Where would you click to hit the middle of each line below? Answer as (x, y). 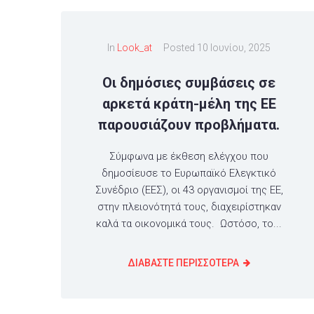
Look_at (135, 47)
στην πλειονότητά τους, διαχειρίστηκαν (189, 206)
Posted (180, 47)
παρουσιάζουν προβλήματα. (189, 124)
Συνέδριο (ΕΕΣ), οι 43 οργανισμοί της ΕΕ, (189, 190)
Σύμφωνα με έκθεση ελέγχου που (189, 156)
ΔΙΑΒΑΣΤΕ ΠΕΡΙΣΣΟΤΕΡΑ (184, 262)
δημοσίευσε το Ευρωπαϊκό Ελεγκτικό (189, 173)
